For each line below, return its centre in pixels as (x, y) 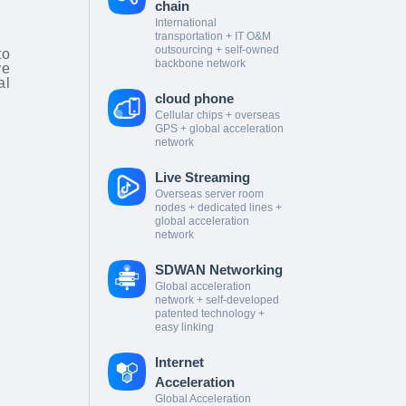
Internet (179, 362)
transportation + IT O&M (213, 37)
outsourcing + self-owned (217, 50)
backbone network (200, 64)
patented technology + (209, 314)
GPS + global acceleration (219, 129)
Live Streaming (202, 178)
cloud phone (194, 99)
